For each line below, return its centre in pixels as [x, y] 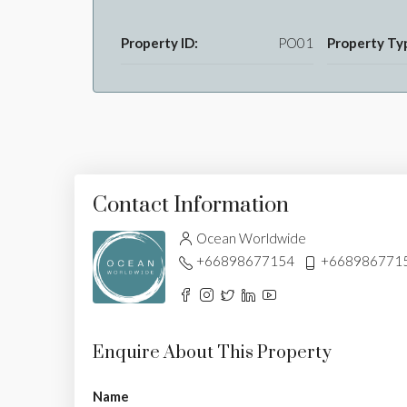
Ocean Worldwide [251, 238]
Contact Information [191, 206]
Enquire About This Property [212, 353]
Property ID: [159, 43]
